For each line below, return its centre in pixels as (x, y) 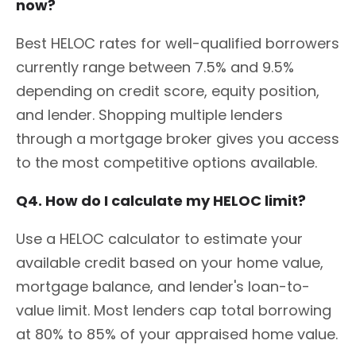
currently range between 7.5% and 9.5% (155, 67)
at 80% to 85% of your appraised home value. (177, 334)
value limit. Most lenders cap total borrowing (174, 310)
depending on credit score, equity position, (168, 91)
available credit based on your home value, (170, 262)
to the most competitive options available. (166, 162)
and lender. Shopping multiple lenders (149, 114)
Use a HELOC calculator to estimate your (159, 238)
